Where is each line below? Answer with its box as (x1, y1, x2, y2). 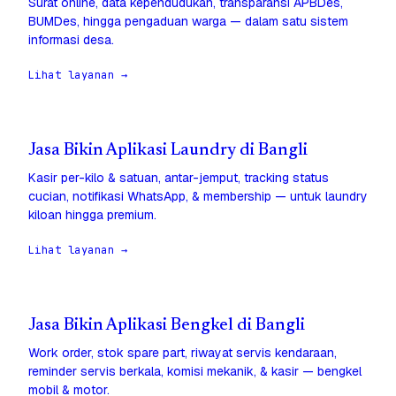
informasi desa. (28, 32, 114, 49)
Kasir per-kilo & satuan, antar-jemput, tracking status (28, 170, 329, 187)
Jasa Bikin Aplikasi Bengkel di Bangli (28, 317, 305, 335)
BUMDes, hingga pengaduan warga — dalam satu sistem (28, 13, 348, 30)
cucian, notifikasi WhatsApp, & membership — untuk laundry (28, 188, 368, 205)
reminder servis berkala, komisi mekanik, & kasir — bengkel (28, 363, 362, 380)
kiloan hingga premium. (28, 207, 156, 224)
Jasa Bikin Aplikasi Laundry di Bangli (28, 142, 308, 160)
